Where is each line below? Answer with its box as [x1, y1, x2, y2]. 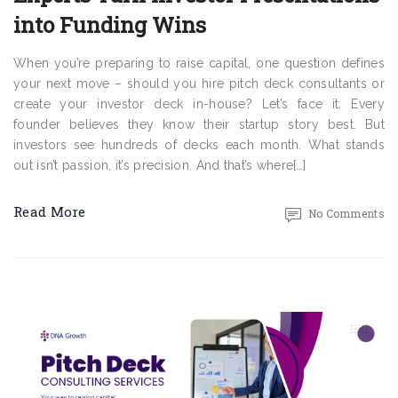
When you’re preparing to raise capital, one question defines [13, 56, 385, 70]
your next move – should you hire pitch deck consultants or [13, 76, 385, 91]
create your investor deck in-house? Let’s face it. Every [13, 97, 385, 111]
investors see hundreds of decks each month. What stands [13, 138, 385, 152]
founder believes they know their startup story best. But [13, 117, 385, 131]
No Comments [307, 206, 385, 220]
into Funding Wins [13, 11, 206, 39]
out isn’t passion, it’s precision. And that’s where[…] [13, 158, 306, 172]
